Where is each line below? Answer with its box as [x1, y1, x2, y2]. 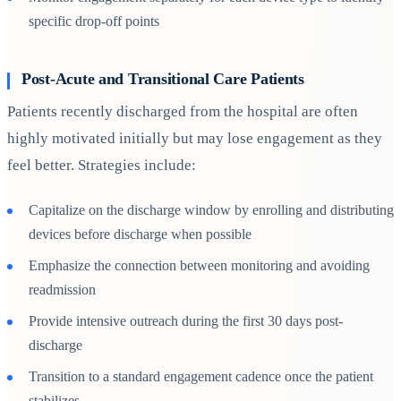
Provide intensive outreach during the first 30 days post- [29, 313, 343, 329]
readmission [29, 282, 96, 298]
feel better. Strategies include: [7, 157, 196, 175]
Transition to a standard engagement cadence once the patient [29, 369, 373, 385]
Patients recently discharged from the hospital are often [7, 103, 358, 121]
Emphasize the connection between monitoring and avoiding [29, 258, 370, 274]
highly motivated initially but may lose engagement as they [7, 130, 382, 148]
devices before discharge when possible [29, 226, 252, 243]
